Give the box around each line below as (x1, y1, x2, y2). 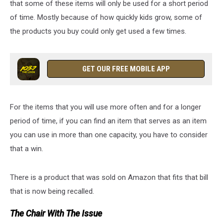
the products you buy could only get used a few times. (10, 27, 186, 36)
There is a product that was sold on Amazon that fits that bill (10, 173, 208, 182)
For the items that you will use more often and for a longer (10, 103, 201, 111)
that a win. (10, 144, 43, 153)
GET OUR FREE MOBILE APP (82, 64, 170, 73)
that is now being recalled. (10, 187, 94, 196)
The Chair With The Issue (10, 208, 102, 219)
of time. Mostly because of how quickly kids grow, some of (10, 13, 202, 22)
